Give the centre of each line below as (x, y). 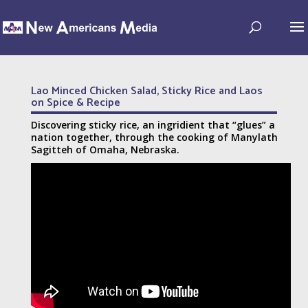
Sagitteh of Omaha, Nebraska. (105, 150)
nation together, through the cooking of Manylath (154, 137)
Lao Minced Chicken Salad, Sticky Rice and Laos (146, 91)
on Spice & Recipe (75, 103)
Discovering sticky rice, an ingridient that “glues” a (153, 125)
